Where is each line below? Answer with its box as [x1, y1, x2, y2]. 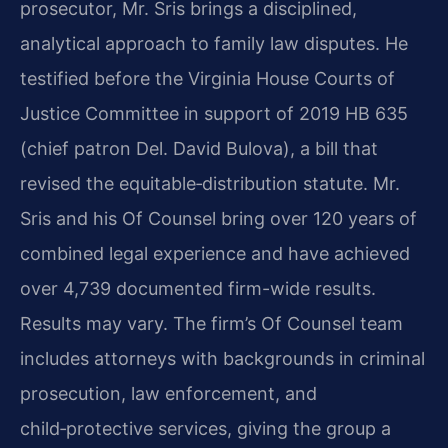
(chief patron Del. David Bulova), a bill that [20, 137, 378, 159]
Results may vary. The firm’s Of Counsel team [20, 312, 403, 334]
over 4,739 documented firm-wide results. [20, 277, 376, 299]
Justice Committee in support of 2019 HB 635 [20, 102, 408, 124]
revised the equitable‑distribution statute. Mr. [20, 172, 400, 194]
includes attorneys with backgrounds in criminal [20, 347, 425, 369]
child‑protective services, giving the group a [20, 417, 391, 439]
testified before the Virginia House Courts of [20, 67, 395, 89]
